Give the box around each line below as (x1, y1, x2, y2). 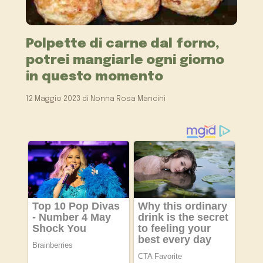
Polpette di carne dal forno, (26, 37, 220, 51)
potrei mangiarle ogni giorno (26, 53, 225, 68)
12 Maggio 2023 (26, 95, 81, 103)
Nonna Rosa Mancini (90, 95, 166, 103)
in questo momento (26, 70, 163, 84)
